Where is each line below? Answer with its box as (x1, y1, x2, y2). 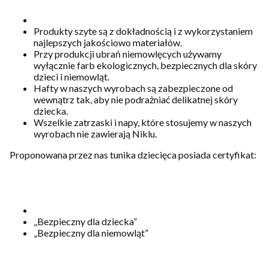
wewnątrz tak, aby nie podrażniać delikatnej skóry (34, 94, 238, 106)
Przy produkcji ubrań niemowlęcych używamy (34, 48, 222, 60)
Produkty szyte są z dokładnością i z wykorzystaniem (34, 25, 253, 37)
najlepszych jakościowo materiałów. (34, 37, 184, 49)
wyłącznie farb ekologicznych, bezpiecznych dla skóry (34, 59, 257, 71)
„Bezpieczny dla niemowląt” (34, 227, 148, 239)
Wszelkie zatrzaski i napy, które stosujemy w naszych (34, 116, 252, 128)
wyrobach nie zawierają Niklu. (34, 128, 157, 140)
